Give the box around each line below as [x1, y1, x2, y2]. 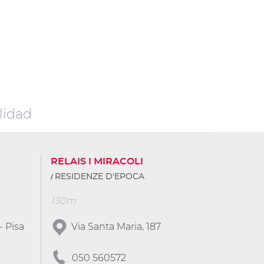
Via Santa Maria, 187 [71, 220, 161, 232]
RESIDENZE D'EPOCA [55, 172, 144, 181]
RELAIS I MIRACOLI [51, 156, 143, 166]
